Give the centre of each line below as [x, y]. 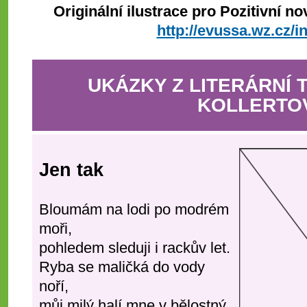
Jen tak [71, 170]
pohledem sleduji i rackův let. [135, 248]
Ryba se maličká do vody [122, 267]
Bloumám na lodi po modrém [134, 209]
